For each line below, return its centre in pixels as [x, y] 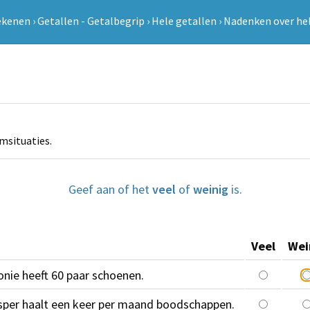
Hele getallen [184, 21]
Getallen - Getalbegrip [91, 21]
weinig [210, 189]
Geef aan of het [110, 189]
